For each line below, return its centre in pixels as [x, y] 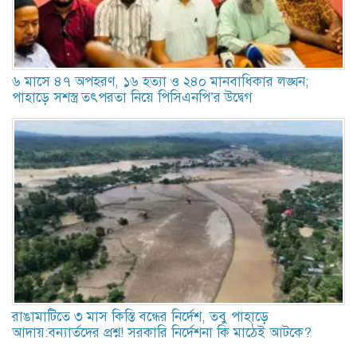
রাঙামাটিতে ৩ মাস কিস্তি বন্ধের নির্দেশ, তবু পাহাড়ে [140, 317]
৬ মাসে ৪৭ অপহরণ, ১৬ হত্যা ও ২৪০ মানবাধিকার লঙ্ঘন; [160, 81]
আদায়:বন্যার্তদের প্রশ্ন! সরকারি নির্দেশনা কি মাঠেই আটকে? [162, 333]
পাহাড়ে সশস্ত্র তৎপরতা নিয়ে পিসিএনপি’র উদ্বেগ [132, 97]
